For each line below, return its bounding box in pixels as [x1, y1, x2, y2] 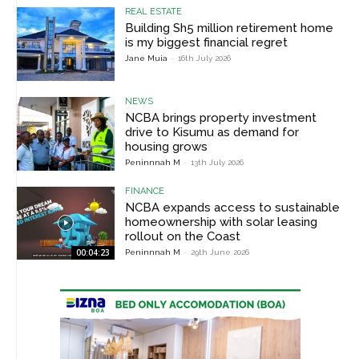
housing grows [125, 139, 208, 155]
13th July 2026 [191, 158, 244, 167]
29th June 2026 [191, 247, 250, 256]
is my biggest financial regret [125, 35, 288, 50]
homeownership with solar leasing [125, 214, 318, 229]
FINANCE [125, 185, 165, 196]
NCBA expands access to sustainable [125, 200, 341, 215]
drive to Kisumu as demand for [125, 125, 300, 140]
